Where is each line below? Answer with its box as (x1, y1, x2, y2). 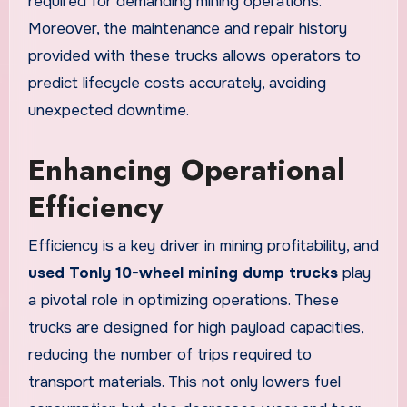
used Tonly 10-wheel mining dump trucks (27, 263, 338, 283)
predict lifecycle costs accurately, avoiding (27, 74, 326, 94)
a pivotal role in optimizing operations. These (27, 290, 339, 310)
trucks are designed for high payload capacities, (27, 317, 363, 337)
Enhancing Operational (27, 149, 345, 192)
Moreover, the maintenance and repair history (27, 19, 347, 39)
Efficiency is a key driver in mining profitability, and (27, 235, 379, 255)
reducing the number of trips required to (27, 344, 312, 364)
